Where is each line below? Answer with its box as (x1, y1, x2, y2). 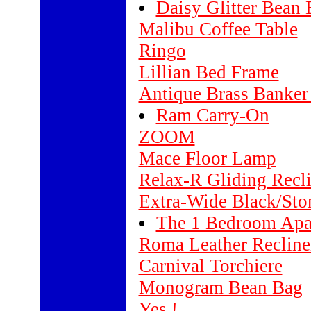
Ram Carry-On (155, 105, 269, 126)
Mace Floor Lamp (138, 148, 276, 169)
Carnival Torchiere (138, 255, 283, 276)
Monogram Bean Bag (138, 277, 303, 298)
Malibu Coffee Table (138, 19, 298, 40)
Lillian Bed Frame (138, 62, 279, 83)
